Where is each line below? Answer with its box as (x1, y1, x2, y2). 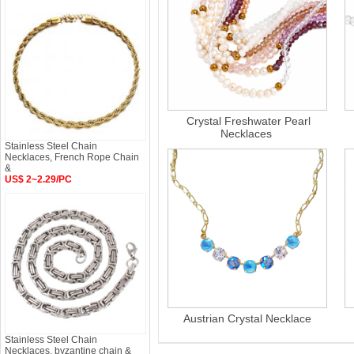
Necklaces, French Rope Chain (5, 152, 139, 163)
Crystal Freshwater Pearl (186, 115, 311, 127)
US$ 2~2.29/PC (5, 174, 72, 185)
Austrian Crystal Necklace (183, 312, 311, 325)
